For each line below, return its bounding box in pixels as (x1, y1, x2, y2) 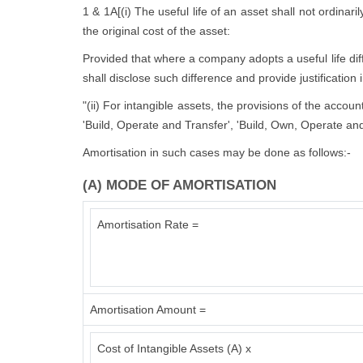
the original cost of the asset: (83, 24, 230, 37)
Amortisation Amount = (90, 303, 206, 316)
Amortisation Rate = (97, 218, 199, 231)
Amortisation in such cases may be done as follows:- (83, 146, 351, 159)
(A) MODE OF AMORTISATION (83, 177, 276, 193)
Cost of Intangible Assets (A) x (97, 342, 251, 355)
